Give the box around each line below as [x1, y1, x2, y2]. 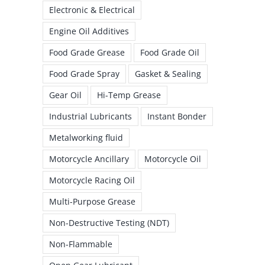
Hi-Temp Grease [97, 89, 161, 101]
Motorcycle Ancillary [49, 153, 129, 164]
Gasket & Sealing [135, 67, 201, 79]
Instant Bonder [147, 110, 206, 122]
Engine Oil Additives [49, 25, 129, 37]
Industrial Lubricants [49, 110, 132, 122]
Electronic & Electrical [49, 4, 135, 15]
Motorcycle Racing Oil [49, 174, 135, 186]
